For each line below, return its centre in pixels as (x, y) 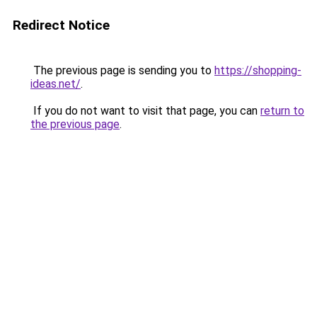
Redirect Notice (61, 25)
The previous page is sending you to (122, 70)
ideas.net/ (56, 84)
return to (282, 111)
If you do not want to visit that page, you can (145, 111)
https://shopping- (258, 70)
